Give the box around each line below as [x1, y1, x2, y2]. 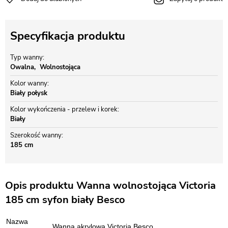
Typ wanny [10, 53, 43, 62]
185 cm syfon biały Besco [5, 193, 125, 207]
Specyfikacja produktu [10, 28, 125, 44]
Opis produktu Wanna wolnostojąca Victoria [5, 179, 216, 192]
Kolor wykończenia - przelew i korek [10, 105, 118, 114]
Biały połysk [10, 89, 47, 98]
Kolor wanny [10, 79, 47, 88]
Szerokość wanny [10, 131, 62, 140]
